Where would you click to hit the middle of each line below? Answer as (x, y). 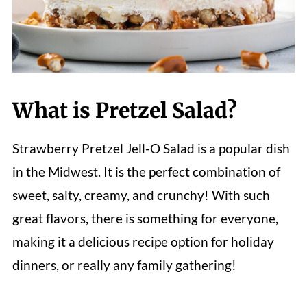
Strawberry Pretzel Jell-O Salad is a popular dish (151, 148)
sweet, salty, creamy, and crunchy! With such (141, 195)
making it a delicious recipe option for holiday (143, 241)
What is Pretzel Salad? (124, 110)
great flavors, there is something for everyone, (145, 218)
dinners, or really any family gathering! (124, 265)
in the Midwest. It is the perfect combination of (146, 171)
